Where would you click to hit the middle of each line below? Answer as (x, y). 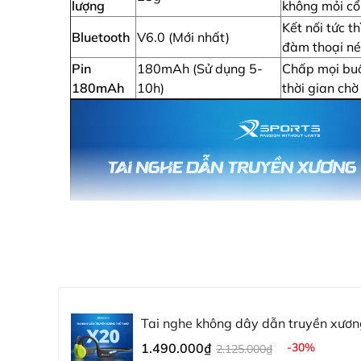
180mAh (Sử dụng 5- (200, 68)
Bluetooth (101, 37)
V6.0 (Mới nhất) (183, 37)
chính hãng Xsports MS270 (221, 341)
